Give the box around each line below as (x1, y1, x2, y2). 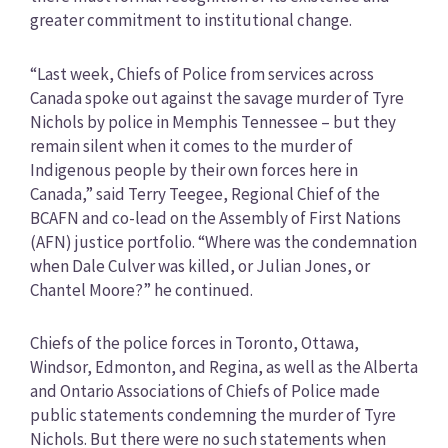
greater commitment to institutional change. (29, 8, 352, 31)
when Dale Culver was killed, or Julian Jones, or (29, 254, 370, 277)
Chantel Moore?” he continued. (29, 278, 253, 301)
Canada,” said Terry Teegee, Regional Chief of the (29, 182, 380, 205)
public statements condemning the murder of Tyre (29, 404, 396, 427)
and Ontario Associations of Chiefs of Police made (29, 380, 380, 403)
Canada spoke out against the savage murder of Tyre (29, 86, 404, 109)
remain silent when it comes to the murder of (29, 134, 353, 157)
